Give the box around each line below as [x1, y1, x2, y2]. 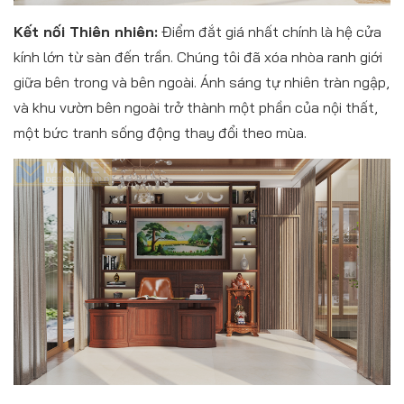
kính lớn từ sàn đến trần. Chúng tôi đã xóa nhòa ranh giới [14, 47, 382, 66]
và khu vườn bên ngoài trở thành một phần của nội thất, [14, 97, 378, 116]
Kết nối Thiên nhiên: [14, 22, 158, 41]
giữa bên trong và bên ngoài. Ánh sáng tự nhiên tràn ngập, [14, 72, 390, 91]
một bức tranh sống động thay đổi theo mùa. [14, 123, 307, 142]
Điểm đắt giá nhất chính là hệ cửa [158, 22, 381, 41]
